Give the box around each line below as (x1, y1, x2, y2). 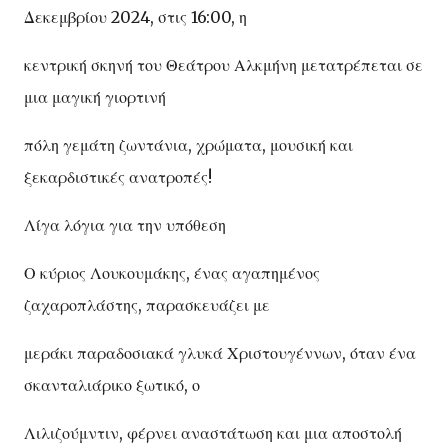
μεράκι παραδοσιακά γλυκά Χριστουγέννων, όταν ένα (24, 342, 416, 363)
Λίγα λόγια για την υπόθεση (24, 214, 226, 235)
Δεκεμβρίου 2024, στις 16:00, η (24, 6, 247, 27)
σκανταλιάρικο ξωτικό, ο (24, 374, 200, 395)
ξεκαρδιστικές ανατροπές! (24, 166, 212, 187)
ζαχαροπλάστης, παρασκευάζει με (24, 294, 270, 315)
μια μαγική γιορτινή (24, 86, 166, 107)
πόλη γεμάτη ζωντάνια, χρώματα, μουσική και (24, 134, 353, 155)
